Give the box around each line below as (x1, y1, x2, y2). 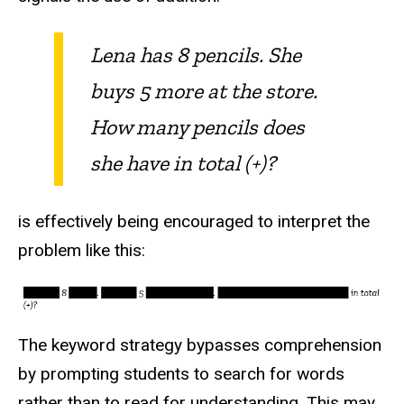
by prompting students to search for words (18, 363, 344, 384)
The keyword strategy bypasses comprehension (18, 334, 381, 355)
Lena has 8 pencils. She (90, 41, 301, 69)
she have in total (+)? (90, 150, 276, 177)
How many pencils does (90, 114, 305, 141)
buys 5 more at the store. (90, 78, 317, 105)
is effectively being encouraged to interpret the (18, 211, 370, 233)
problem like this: (18, 240, 145, 262)
